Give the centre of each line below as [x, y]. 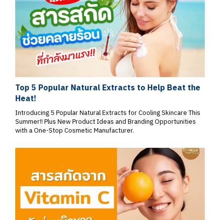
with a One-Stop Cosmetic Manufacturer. [75, 131]
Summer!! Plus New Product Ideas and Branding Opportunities [106, 122]
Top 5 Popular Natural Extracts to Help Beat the [108, 88]
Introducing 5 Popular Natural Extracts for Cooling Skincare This [108, 113]
